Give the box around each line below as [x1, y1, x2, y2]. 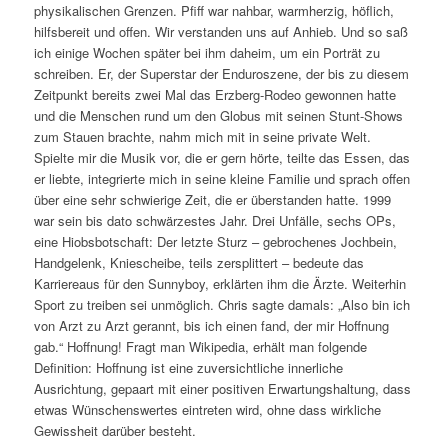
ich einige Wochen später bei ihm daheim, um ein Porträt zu [33, 42, 380, 62]
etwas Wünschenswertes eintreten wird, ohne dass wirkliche [33, 399, 381, 419]
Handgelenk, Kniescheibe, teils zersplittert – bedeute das [33, 252, 364, 272]
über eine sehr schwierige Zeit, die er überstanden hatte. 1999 [33, 189, 391, 209]
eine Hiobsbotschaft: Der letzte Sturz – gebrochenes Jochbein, [33, 231, 397, 251]
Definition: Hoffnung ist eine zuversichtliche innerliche [33, 357, 343, 377]
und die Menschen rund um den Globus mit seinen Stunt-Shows [33, 105, 403, 125]
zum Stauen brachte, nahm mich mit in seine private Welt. [33, 126, 371, 146]
